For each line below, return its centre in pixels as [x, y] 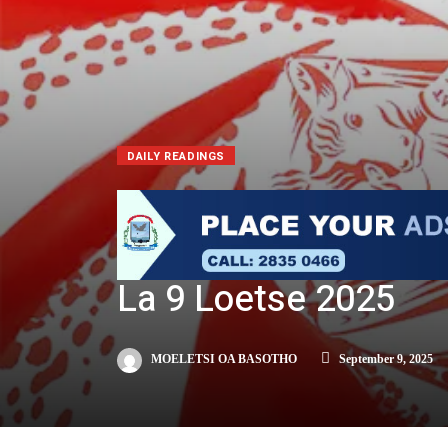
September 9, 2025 [384, 359]
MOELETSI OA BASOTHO [222, 359]
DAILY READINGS [176, 157]
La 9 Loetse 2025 [256, 300]
